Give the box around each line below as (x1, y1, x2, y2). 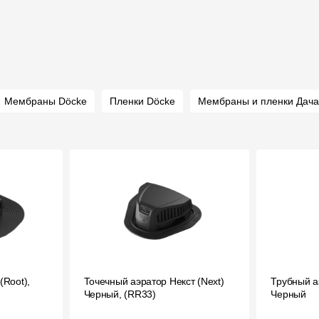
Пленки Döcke (110, 95, 175, 107)
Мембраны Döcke (4, 95, 87, 107)
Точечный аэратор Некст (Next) (83, 276, 224, 287)
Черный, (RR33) (83, 288, 156, 300)
